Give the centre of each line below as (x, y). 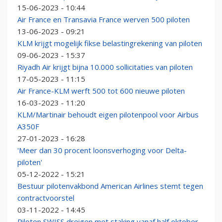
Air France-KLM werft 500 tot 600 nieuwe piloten (101, 91)
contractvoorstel (46, 198)
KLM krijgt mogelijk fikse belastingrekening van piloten (110, 43)
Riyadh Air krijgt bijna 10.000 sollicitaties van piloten (105, 67)
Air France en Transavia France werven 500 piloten (104, 20)
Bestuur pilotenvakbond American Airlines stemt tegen (110, 186)
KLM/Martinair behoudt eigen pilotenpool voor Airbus (108, 115)
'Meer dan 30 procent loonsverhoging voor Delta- (102, 150)
